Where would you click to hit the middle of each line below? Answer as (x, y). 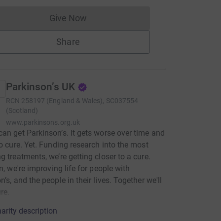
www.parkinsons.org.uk (43, 122)
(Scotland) (22, 110)
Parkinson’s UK (40, 87)
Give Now (68, 18)
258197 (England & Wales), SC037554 (80, 101)
